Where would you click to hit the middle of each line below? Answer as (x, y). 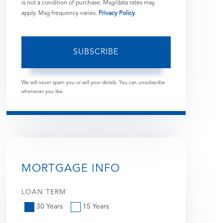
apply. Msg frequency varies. (60, 13)
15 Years (96, 206)
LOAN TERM (43, 192)
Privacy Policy (116, 13)
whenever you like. (43, 91)
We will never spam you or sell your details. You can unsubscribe (93, 82)
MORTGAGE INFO (70, 168)
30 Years (49, 206)
